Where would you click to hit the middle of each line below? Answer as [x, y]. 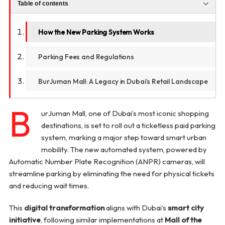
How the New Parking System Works [96, 32]
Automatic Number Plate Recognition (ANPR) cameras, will [107, 162]
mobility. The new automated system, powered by [124, 150]
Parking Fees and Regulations [86, 57]
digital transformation [64, 208]
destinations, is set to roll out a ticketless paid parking [128, 126]
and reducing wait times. [49, 186]
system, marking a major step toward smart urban [124, 138]
